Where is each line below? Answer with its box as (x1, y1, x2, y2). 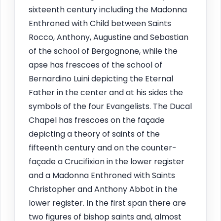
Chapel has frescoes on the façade (29, 114, 165, 126)
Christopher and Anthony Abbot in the (29, 183, 178, 195)
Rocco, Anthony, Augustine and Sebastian (29, 31, 188, 43)
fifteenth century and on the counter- (29, 142, 177, 153)
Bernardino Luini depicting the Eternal (29, 73, 173, 84)
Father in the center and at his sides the (29, 86, 183, 98)
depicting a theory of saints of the (29, 128, 160, 140)
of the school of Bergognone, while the (29, 45, 178, 57)
